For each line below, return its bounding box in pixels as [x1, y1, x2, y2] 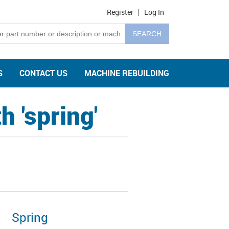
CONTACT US [19, 67, 68, 79]
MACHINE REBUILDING [84, 67, 169, 79]
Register [107, 7, 133, 17]
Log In [144, 7, 164, 17]
